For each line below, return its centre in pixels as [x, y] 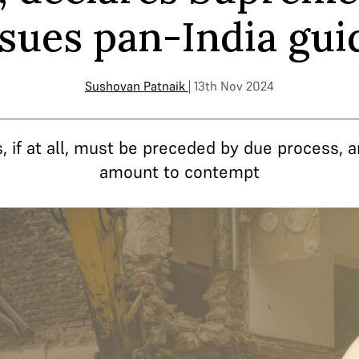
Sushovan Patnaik [135, 86]
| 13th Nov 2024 [231, 86]
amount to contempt [179, 171]
